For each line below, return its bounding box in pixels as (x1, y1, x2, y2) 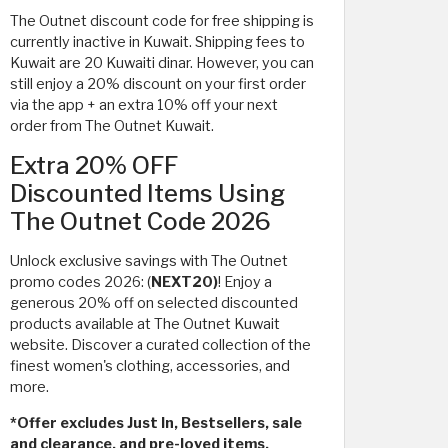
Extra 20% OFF (10, 150, 178, 180)
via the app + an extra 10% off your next (10, 95, 278, 114)
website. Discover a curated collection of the (10, 335, 311, 354)
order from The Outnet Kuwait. (10, 116, 214, 135)
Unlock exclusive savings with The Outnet (10, 251, 288, 270)
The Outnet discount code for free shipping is (10, 11, 314, 30)
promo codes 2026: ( (10, 272, 151, 291)
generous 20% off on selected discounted (10, 293, 298, 312)
